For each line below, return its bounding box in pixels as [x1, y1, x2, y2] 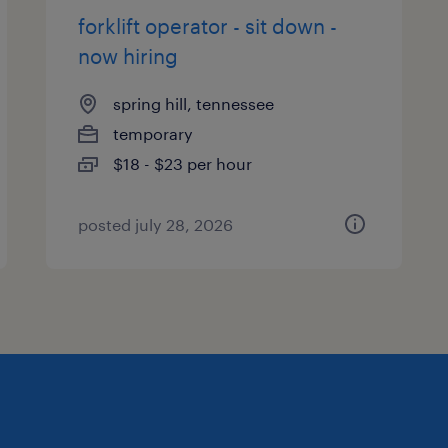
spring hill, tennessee [113, 94, 275, 113]
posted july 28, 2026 [78, 215, 234, 234]
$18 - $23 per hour [113, 154, 253, 173]
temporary [113, 124, 194, 143]
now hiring [78, 44, 179, 68]
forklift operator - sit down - [78, 14, 338, 38]
